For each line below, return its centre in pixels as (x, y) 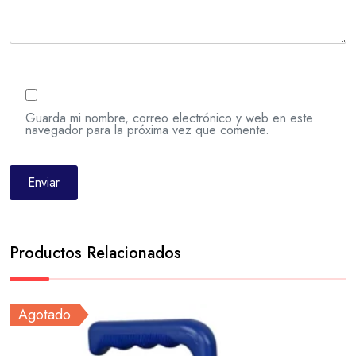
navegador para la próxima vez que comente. (147, 130)
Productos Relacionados (95, 253)
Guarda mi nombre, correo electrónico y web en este (169, 118)
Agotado (44, 314)
